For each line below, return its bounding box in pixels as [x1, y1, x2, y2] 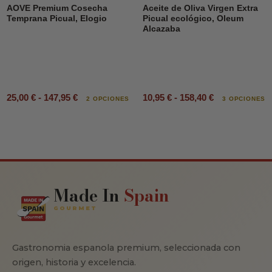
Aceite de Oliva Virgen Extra [142, 4, 258, 13]
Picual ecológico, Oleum [142, 14, 243, 24]
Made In [53, 182, 120, 208]
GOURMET [53, 204, 98, 211]
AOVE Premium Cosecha [6, 4, 107, 13]
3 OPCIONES [222, 95, 266, 103]
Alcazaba [142, 24, 180, 34]
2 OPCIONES [86, 95, 130, 103]
